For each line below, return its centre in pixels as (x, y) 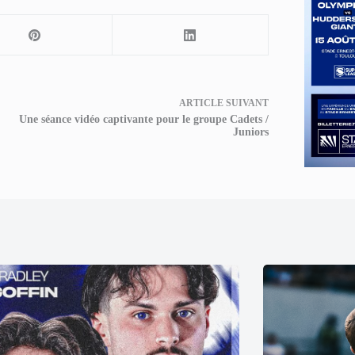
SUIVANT (246, 103)
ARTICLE (201, 103)
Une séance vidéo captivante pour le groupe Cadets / (143, 119)
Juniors (250, 132)
